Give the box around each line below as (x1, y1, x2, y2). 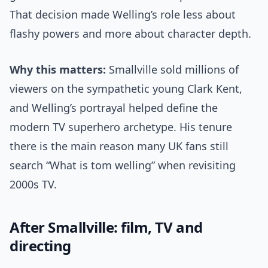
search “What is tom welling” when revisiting (10, 158, 236, 173)
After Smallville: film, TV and (10, 217, 203, 237)
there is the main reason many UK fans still (10, 139, 229, 154)
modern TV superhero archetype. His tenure (10, 120, 232, 135)
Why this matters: (10, 62, 106, 77)
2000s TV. (10, 177, 57, 192)
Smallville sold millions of (106, 62, 239, 77)
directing (10, 236, 71, 256)
